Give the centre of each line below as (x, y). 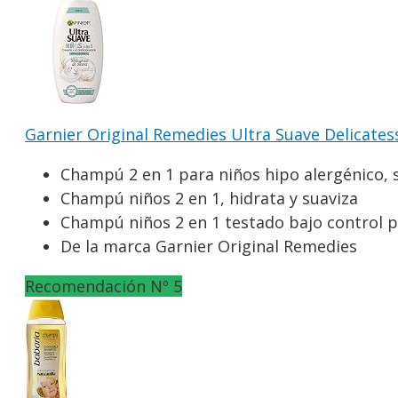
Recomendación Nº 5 (103, 286)
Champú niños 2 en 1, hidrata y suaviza (209, 198)
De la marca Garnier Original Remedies (209, 246)
